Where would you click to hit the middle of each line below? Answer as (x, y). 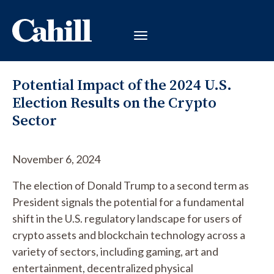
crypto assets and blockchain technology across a (129, 235)
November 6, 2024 (56, 159)
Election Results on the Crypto (114, 102)
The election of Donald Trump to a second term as (131, 185)
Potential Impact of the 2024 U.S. (122, 85)
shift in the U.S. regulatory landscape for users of (127, 218)
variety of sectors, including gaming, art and (115, 251)
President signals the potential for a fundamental (128, 202)
